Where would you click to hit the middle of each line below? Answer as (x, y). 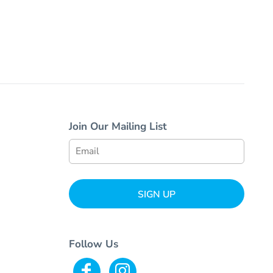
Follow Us (93, 244)
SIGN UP (156, 195)
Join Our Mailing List (118, 126)
